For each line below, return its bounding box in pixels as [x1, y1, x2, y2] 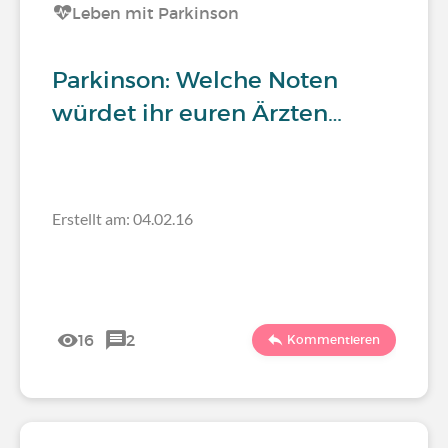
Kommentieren [287, 332, 380, 347]
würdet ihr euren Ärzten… [52, 99, 342, 127]
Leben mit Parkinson [72, 3, 239, 23]
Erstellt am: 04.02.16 [52, 209, 193, 228]
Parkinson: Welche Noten [52, 66, 338, 94]
